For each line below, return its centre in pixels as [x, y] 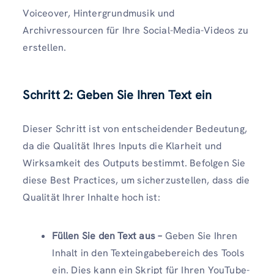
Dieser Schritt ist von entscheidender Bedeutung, [135, 128]
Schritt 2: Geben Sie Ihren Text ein [117, 94]
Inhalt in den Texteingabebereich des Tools [148, 253]
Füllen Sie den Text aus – [109, 235]
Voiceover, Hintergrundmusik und [99, 13]
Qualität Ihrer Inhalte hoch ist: [91, 197]
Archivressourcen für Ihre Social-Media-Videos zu [135, 31]
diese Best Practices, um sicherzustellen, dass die [136, 180]
